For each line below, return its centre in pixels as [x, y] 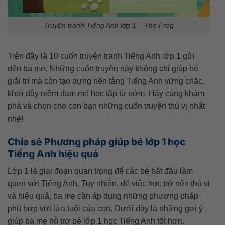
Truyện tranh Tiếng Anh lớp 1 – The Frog [109, 25]
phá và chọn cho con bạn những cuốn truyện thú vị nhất [106, 106]
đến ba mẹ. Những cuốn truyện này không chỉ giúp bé [103, 69]
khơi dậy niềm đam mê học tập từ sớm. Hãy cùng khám [106, 94]
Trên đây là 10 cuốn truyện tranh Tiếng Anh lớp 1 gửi [101, 56]
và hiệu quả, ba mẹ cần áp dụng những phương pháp [103, 196]
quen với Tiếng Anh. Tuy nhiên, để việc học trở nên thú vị [109, 183]
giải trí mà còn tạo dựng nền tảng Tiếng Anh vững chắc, [106, 81]
